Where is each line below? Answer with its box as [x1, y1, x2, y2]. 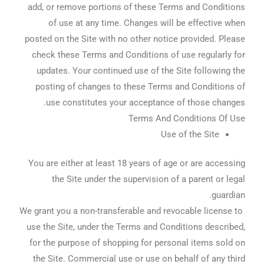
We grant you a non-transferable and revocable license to [19, 205, 243, 216]
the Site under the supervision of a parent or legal [51, 173, 245, 184]
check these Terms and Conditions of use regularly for [31, 49, 245, 60]
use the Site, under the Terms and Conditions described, [26, 221, 245, 232]
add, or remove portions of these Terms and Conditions [27, 1, 245, 12]
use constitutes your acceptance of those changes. [45, 97, 245, 108]
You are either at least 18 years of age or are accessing [28, 157, 245, 169]
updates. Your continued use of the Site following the [36, 65, 245, 76]
